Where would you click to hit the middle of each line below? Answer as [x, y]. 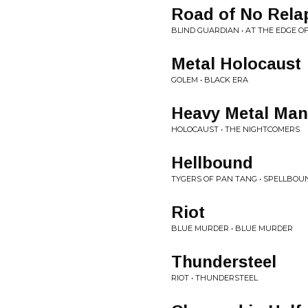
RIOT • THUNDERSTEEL [214, 278]
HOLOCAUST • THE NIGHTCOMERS [235, 130]
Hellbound [212, 163]
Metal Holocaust [236, 64]
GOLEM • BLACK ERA [210, 80]
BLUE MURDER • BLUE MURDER [232, 229]
